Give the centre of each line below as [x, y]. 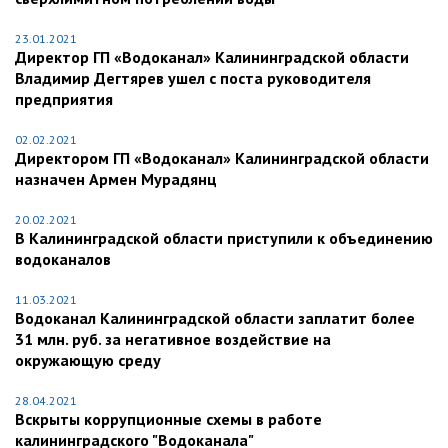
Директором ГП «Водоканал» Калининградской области [222, 158]
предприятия [64, 99]
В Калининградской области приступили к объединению [224, 238]
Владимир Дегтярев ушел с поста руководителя [193, 78]
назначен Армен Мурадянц [116, 179]
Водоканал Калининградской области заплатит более [215, 318]
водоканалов [63, 259]
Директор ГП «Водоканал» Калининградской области [212, 57]
